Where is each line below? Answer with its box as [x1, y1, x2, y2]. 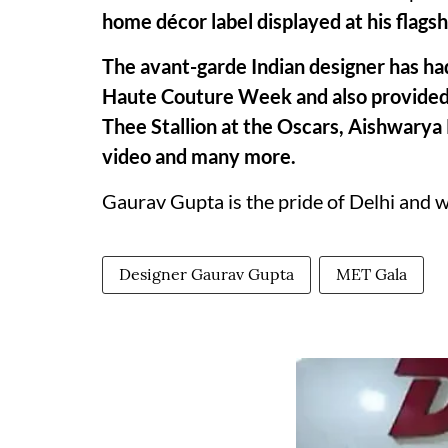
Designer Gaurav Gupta [119, 263, 294, 284]
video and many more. [102, 143, 296, 168]
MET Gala [336, 263, 407, 284]
